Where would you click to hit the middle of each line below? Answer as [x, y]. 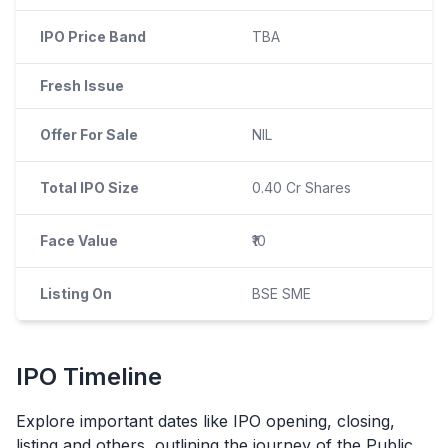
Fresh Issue [82, 85]
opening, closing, [328, 421]
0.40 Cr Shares [301, 187]
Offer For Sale [89, 134]
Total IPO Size [89, 187]
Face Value [79, 240]
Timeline [109, 376]
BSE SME [281, 293]
